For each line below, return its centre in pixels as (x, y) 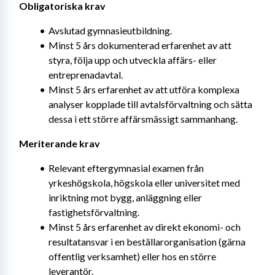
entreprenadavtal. (86, 75)
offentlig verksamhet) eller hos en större (132, 256)
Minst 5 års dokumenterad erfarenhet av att (140, 45)
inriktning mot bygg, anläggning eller (125, 197)
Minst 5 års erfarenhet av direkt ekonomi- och (144, 227)
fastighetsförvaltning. (94, 212)
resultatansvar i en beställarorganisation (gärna (147, 242)
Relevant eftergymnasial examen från (126, 168)
